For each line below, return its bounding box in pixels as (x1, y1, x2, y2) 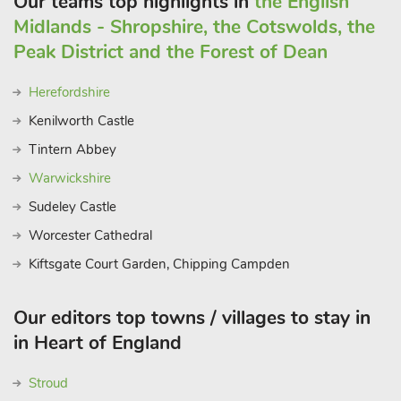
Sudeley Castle (29, 198, 116, 216)
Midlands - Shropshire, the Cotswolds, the (13, 14, 375, 39)
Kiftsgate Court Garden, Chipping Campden (29, 255, 290, 273)
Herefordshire (29, 83, 110, 101)
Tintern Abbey (29, 141, 116, 158)
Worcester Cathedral (29, 226, 152, 244)
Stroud (29, 374, 68, 392)
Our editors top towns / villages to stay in (13, 305, 371, 330)
